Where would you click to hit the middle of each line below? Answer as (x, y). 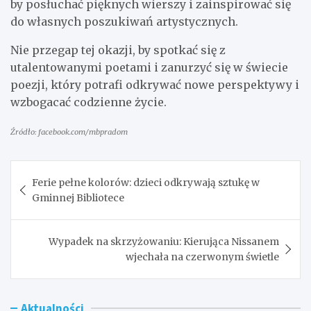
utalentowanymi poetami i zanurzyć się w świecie (149, 67)
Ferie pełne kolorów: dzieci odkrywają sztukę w (146, 182)
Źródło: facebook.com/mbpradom (69, 132)
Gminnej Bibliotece (78, 197)
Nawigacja (55, 170)
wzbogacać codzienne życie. (89, 102)
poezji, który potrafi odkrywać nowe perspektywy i (155, 84)
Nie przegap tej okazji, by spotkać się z (118, 50)
